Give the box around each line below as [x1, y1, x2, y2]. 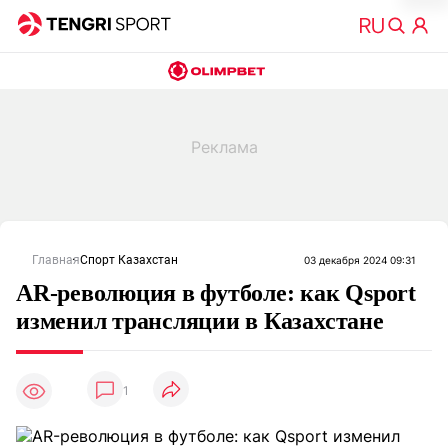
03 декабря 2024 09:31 [304, 254, 416, 266]
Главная [32, 253, 80, 267]
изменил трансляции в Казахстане [16, 308, 384, 334]
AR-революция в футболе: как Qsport [16, 280, 416, 306]
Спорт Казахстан [80, 253, 178, 267]
